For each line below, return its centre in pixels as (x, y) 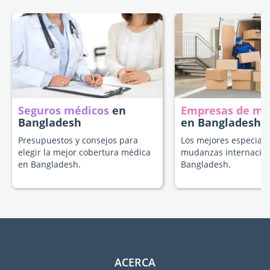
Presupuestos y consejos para (78, 140)
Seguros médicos (64, 110)
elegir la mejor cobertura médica (84, 152)
